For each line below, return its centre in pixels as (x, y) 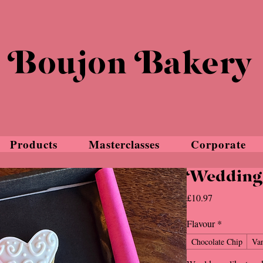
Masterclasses (124, 144)
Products (34, 144)
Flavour (201, 223)
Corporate (218, 144)
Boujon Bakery (131, 66)
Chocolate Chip (217, 242)
